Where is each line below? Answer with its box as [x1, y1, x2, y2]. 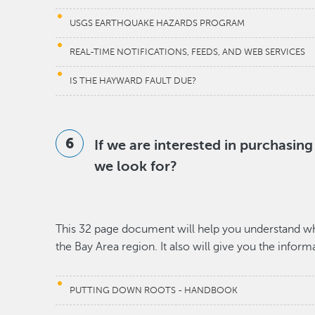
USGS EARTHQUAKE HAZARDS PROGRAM [70, 18, 245, 28]
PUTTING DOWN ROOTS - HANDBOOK [70, 285, 238, 295]
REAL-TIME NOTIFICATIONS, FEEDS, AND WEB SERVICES [70, 47, 306, 57]
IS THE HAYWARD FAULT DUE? [70, 76, 197, 86]
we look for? [94, 158, 181, 174]
